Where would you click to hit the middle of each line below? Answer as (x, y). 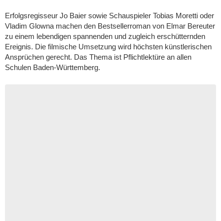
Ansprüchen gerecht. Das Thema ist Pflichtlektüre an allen (98, 57)
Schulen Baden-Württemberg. (53, 67)
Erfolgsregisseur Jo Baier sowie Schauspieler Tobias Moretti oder (110, 16)
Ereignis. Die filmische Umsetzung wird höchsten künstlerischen (108, 47)
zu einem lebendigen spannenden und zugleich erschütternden (105, 36)
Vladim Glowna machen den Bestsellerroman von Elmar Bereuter (110, 26)
